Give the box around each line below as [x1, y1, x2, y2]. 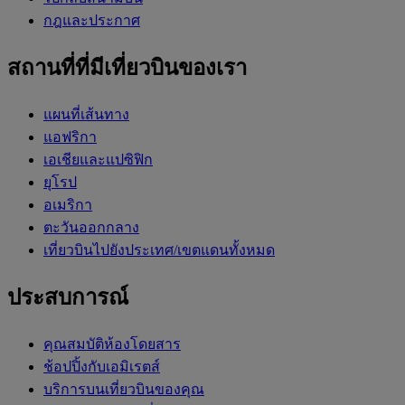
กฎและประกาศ [43, 13, 140, 29]
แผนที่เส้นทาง [43, 106, 129, 122]
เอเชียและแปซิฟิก [43, 151, 153, 167]
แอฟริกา [43, 128, 97, 145]
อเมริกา [43, 196, 92, 212]
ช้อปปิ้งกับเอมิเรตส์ [43, 358, 160, 374]
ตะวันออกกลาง [43, 219, 139, 235]
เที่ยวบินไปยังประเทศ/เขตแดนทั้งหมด [43, 241, 275, 258]
